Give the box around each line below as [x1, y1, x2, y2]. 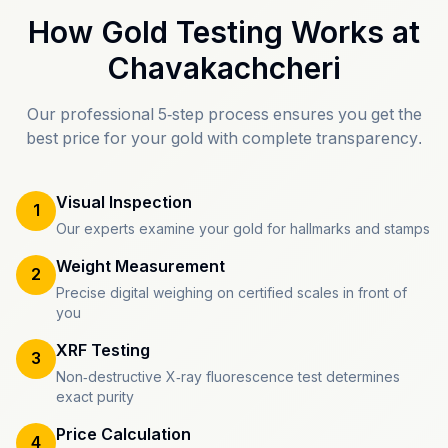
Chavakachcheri [107, 52, 341, 85]
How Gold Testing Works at [28, 16, 420, 49]
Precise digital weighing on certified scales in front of [56, 285, 407, 301]
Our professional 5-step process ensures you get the [26, 106, 422, 123]
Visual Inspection [56, 194, 192, 211]
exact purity [56, 389, 134, 405]
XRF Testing [56, 342, 150, 359]
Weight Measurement [56, 258, 225, 275]
